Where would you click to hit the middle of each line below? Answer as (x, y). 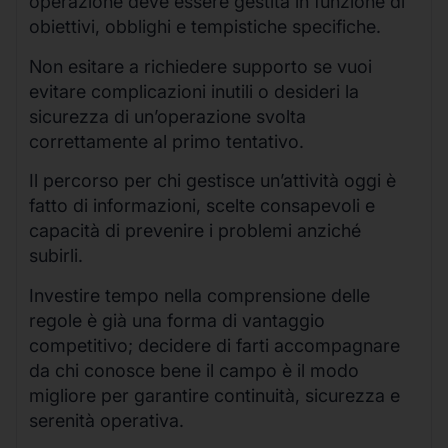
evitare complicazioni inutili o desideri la (194, 91)
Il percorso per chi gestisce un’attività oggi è (212, 181)
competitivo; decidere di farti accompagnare (214, 345)
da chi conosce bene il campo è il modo (194, 370)
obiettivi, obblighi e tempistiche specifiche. (205, 27)
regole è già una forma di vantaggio (177, 320)
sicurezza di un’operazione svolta (167, 116)
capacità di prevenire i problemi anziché (195, 231)
